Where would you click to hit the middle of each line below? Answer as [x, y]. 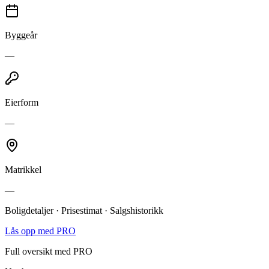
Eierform [22, 102]
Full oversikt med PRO [49, 251]
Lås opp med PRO [40, 231]
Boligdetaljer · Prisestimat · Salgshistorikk [84, 210]
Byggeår [21, 35]
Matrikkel [23, 169]
